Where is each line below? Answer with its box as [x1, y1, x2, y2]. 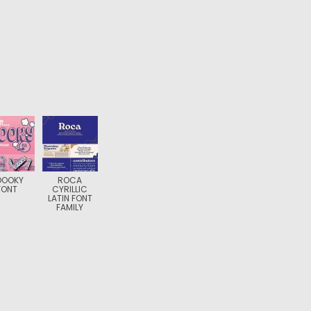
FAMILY [56, 201, 84, 213]
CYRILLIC [52, 183, 88, 195]
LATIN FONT [47, 192, 92, 204]
